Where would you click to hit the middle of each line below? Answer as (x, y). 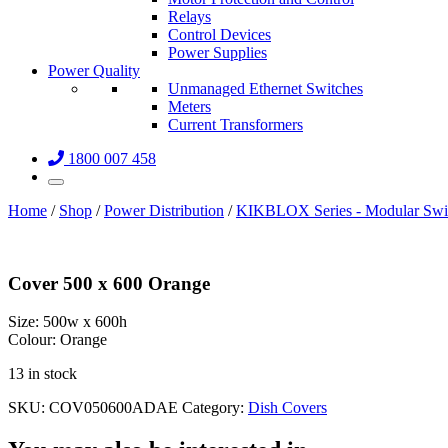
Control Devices (219, 34)
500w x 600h (83, 322)
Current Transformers (235, 124)
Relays (189, 16)
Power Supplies (217, 52)
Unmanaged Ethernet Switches (265, 88)
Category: (215, 408)
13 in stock (42, 374)
